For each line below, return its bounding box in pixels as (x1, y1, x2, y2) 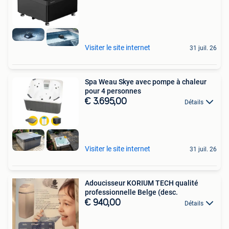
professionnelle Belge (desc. (85, 188, 178, 196)
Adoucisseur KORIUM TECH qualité (85, 178, 198, 187)
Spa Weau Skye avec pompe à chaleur (85, 77, 207, 86)
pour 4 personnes (85, 86, 141, 95)
